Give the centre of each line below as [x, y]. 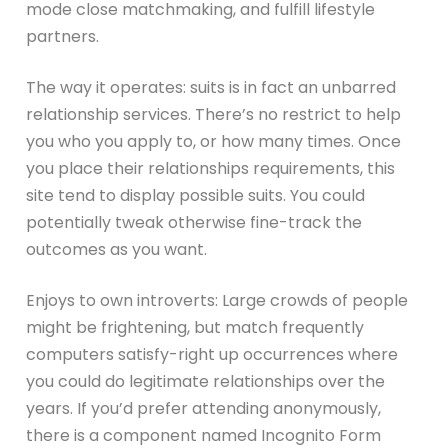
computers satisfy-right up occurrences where [212, 354]
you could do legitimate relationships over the [206, 381]
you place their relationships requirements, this [211, 168]
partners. [63, 36]
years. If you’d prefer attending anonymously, [204, 408]
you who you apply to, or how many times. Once [214, 141]
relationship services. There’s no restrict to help [214, 114]
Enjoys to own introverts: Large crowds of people [217, 300]
